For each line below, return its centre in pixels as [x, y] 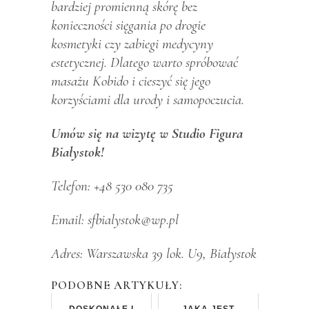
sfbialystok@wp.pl [133, 219]
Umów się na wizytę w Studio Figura [147, 133]
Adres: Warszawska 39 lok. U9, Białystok [154, 253]
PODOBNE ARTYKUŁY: [117, 285]
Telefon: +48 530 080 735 [112, 186]
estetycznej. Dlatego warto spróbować [144, 62]
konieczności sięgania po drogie [128, 25]
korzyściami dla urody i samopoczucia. [148, 99]
